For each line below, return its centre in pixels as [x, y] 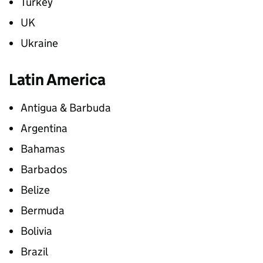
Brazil [34, 252]
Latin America [57, 80]
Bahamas [43, 149]
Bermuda [43, 210]
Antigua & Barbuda [66, 108]
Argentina [44, 128]
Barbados [44, 169]
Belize [35, 190]
